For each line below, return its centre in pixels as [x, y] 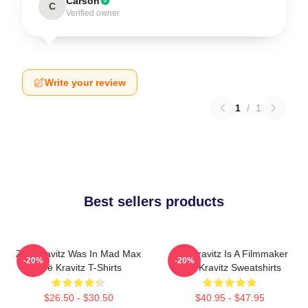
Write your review [85, 82]
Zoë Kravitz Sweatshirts [230, 267]
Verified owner [93, 13]
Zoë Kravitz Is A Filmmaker [230, 254]
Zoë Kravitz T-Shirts [78, 267]
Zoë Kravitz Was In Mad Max [78, 254]
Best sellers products [154, 201]
